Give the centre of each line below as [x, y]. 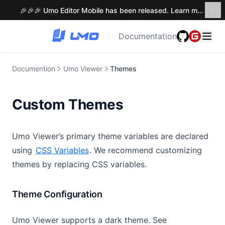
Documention [34, 69]
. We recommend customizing [146, 150]
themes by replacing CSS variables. [79, 164]
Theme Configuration [57, 194]
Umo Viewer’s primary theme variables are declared [110, 136]
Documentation [148, 36]
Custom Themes [68, 104]
